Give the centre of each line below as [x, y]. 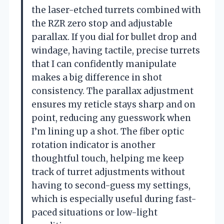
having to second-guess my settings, [111, 186]
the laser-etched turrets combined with [116, 10]
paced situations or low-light [94, 213]
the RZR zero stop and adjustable [102, 24]
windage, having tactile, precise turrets [116, 51]
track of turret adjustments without [108, 172]
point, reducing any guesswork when [111, 118]
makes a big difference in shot [97, 78]
